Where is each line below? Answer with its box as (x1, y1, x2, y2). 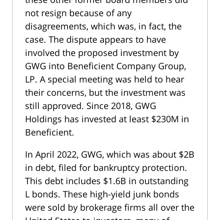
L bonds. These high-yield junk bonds (25, 188, 179, 200)
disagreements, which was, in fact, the (25, 20, 182, 32)
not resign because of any (25, 7, 132, 19)
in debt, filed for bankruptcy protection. (25, 162, 187, 174)
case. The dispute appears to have (25, 33, 166, 46)
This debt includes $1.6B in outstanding (25, 175, 189, 187)
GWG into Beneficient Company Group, (25, 60, 186, 72)
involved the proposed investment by (25, 47, 179, 59)
